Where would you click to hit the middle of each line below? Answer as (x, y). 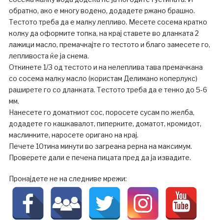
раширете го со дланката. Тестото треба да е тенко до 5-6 (108, 89)
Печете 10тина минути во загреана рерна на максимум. (100, 146)
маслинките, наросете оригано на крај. (73, 135)
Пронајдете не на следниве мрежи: (68, 178)
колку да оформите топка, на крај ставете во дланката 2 (104, 33)
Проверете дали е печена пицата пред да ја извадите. (100, 157)
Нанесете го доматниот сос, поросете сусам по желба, (101, 112)
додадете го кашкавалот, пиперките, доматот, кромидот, (105, 123)
